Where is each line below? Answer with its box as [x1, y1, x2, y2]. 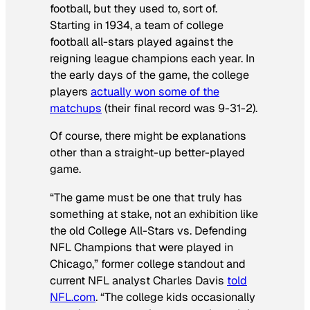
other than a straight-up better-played [50, 145, 245, 161]
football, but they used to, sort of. [50, 1, 217, 17]
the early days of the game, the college [50, 68, 249, 83]
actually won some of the [91, 84, 219, 100]
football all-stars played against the [50, 35, 233, 50]
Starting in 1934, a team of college [50, 18, 224, 33]
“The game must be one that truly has [50, 190, 242, 205]
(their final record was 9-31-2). [102, 101, 257, 116]
